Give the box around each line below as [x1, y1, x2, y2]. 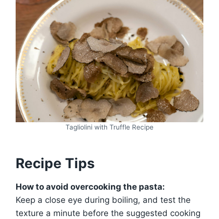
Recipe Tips [16, 154, 95, 172]
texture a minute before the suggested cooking [16, 208, 200, 218]
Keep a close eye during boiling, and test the [16, 195, 191, 205]
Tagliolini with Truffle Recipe [66, 123, 153, 131]
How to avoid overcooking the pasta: [16, 181, 165, 192]
